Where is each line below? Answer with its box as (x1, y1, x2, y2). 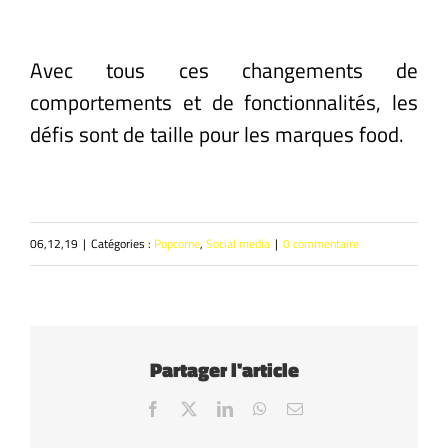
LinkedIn (232, 399, 290, 416)
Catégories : (91, 233, 154, 253)
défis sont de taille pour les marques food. (30, 117, 404, 150)
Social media (206, 233, 270, 253)
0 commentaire (283, 233, 359, 253)
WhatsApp (266, 399, 334, 416)
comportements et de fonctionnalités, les (30, 85, 418, 118)
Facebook (160, 399, 222, 416)
